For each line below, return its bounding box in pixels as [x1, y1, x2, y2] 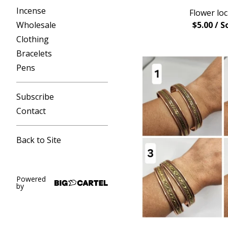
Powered [16, 174, 46, 184]
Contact [16, 105, 46, 117]
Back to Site [16, 134, 61, 146]
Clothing [16, 34, 49, 45]
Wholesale [16, 19, 56, 31]
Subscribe [16, 91, 54, 102]
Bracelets [16, 48, 52, 59]
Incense [16, 5, 46, 16]
